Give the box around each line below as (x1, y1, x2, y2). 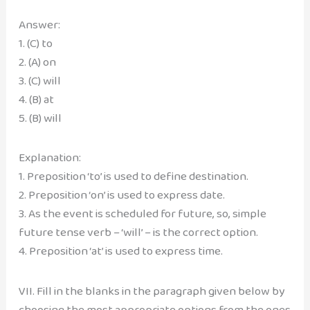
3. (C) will (18, 71, 61, 91)
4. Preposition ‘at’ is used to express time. (18, 241, 223, 261)
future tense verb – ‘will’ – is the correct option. (18, 223, 258, 242)
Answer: (18, 15, 60, 35)
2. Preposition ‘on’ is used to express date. (18, 185, 225, 205)
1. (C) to (18, 34, 53, 53)
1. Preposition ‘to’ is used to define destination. (18, 167, 248, 186)
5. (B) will (18, 109, 62, 128)
